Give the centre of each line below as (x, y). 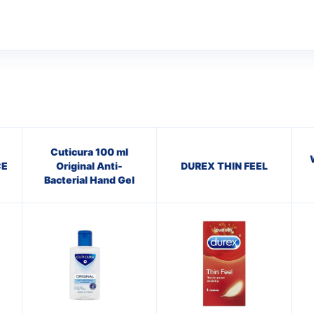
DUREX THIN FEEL (224, 165)
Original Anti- (89, 165)
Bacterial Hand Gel (89, 179)
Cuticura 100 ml (89, 151)
